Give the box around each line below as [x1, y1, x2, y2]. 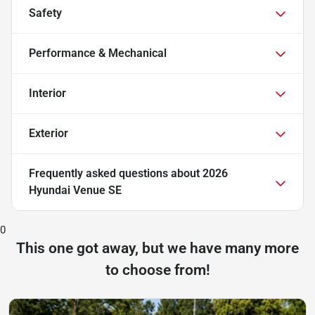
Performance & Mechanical [29, 46, 167, 60]
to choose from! [105, 261, 210, 278]
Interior [29, 86, 66, 100]
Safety [29, 6, 62, 20]
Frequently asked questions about [29, 166, 202, 180]
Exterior [29, 126, 68, 140]
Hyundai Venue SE [29, 183, 122, 197]
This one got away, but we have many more [16, 239, 299, 257]
